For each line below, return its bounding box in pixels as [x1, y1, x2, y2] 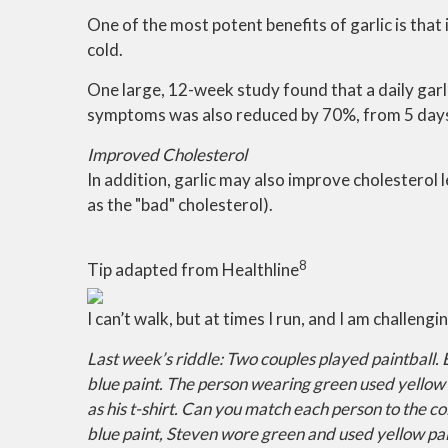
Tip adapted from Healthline [87, 259, 299, 280]
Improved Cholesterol [87, 144, 247, 165]
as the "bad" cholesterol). [87, 194, 273, 215]
